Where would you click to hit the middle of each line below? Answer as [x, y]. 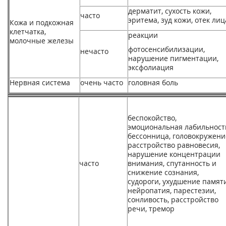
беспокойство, [152, 118]
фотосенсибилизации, [166, 49]
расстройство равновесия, [174, 145]
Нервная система [40, 82]
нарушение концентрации [174, 154]
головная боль [153, 82]
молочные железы [42, 41]
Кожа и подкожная [42, 22]
